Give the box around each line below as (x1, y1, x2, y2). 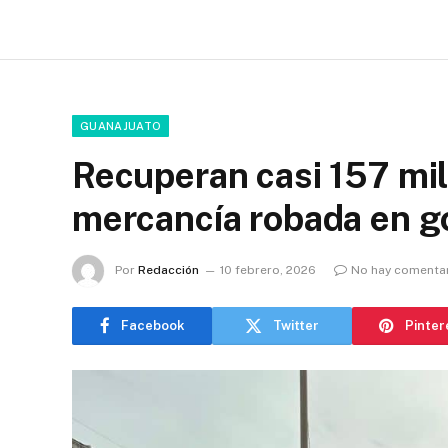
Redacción (138, 262, 199, 277)
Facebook (120, 318, 185, 333)
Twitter (273, 318, 319, 333)
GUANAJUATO (80, 119, 162, 132)
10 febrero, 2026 (220, 262, 316, 277)
